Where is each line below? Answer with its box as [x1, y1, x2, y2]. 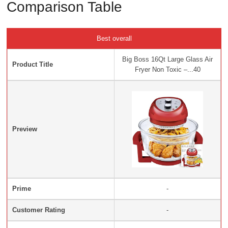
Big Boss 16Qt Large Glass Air [122, 55, 213, 64]
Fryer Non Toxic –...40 [134, 66, 201, 74]
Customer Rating [12, 206, 65, 214]
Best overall [96, 35, 132, 43]
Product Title [12, 61, 53, 69]
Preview [12, 125, 37, 133]
